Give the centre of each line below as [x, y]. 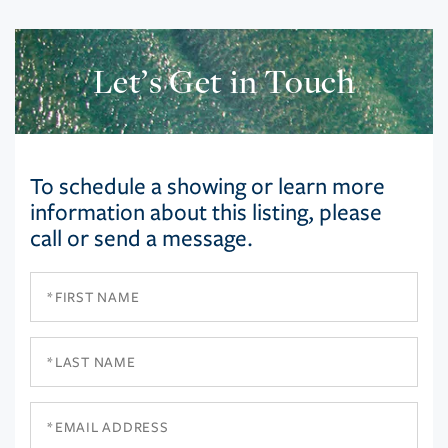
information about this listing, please [206, 213]
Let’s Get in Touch [224, 81]
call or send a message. [141, 239]
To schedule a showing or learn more [207, 187]
